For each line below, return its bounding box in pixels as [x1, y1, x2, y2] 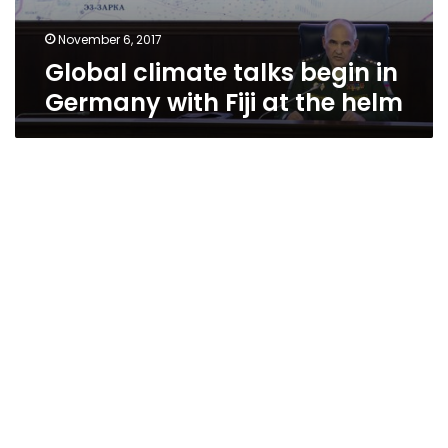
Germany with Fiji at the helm [45, 86, 403, 119]
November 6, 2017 [58, 31, 162, 48]
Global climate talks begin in [45, 56, 398, 89]
